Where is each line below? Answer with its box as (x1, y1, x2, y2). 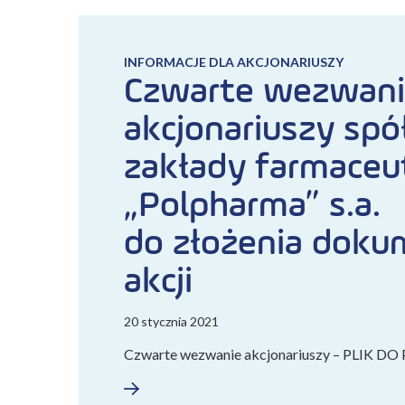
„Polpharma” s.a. (124, 188, 381, 224)
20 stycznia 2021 (124, 314, 219, 329)
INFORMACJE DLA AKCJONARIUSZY (124, 54, 344, 70)
